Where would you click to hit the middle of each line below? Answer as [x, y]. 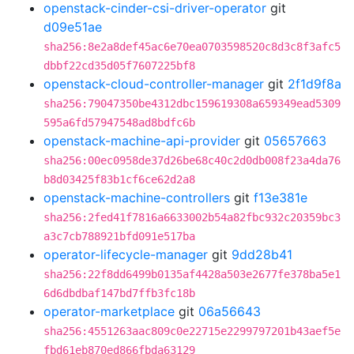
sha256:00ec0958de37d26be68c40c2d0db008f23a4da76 [192, 160]
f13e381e [281, 198]
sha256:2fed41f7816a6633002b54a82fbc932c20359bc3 [192, 217]
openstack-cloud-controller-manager [154, 84]
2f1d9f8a [314, 84]
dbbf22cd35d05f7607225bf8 [119, 66]
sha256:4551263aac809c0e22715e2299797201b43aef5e [192, 331]
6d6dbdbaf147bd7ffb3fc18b [119, 293]
